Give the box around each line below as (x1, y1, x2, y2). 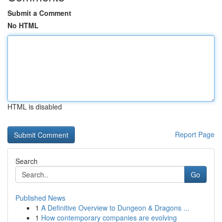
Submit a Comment (7, 8, 71, 18)
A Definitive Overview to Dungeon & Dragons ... (41, 203, 189, 213)
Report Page (175, 129, 215, 139)
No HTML (7, 20, 39, 30)
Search (15, 156, 38, 166)
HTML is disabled (7, 102, 62, 111)
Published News (15, 193, 65, 203)
